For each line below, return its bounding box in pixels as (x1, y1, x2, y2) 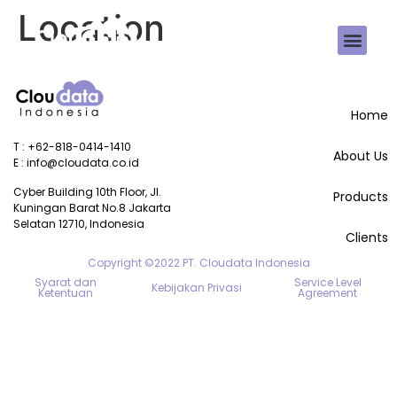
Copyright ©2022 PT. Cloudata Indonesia (87, 255, 310, 270)
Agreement (298, 285, 358, 300)
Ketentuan (37, 285, 93, 300)
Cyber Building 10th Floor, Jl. (13, 183, 161, 199)
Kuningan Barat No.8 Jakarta (13, 199, 171, 215)
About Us (333, 147, 388, 165)
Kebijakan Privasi (151, 280, 242, 295)
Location (18, 6, 165, 50)
